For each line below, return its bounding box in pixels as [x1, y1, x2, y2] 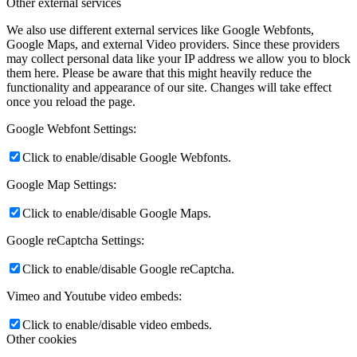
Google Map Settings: [6, 178, 116, 192]
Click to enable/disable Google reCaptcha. [22, 262, 234, 277]
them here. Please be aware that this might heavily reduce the [6, 66, 312, 80]
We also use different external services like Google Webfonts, [6, 23, 314, 37]
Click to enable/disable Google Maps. [22, 206, 211, 221]
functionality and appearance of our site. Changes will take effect [6, 80, 331, 95]
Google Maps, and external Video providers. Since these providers [6, 37, 339, 52]
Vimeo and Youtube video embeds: [6, 289, 182, 304]
